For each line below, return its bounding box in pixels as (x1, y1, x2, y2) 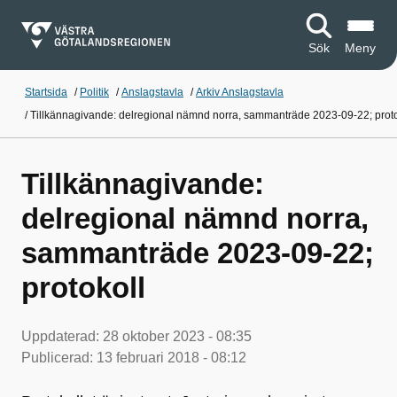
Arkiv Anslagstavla (196, 86, 284, 98)
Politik (80, 86, 109, 98)
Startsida (25, 86, 67, 98)
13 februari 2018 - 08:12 (97, 350, 246, 365)
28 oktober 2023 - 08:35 (103, 329, 252, 344)
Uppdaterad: (21, 329, 103, 344)
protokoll (21, 271, 145, 304)
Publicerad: (21, 350, 97, 365)
